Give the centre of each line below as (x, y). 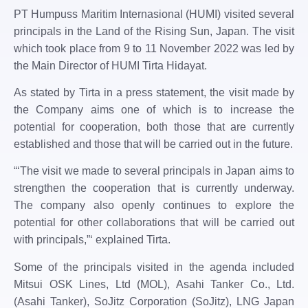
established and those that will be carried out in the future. (153, 144)
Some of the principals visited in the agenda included (154, 267)
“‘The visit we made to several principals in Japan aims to (154, 171)
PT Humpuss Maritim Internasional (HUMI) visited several (154, 14)
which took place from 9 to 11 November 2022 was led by (154, 48)
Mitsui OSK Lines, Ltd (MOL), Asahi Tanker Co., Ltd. (154, 284)
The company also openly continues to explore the (154, 206)
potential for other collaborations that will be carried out (154, 223)
